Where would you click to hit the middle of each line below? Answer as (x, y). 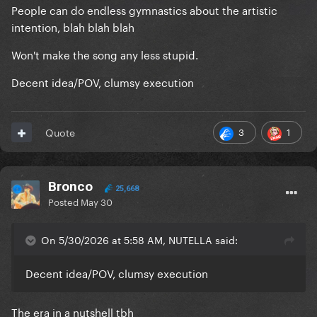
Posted (64, 201)
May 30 (97, 201)
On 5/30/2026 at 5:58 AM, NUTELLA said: (139, 240)
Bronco (70, 187)
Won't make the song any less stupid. (105, 54)
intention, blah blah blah (73, 27)
